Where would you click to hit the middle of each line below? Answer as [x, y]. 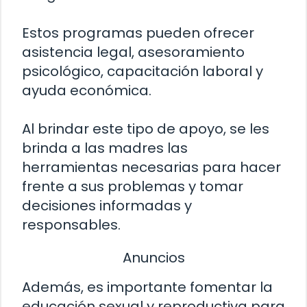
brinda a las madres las [105, 148]
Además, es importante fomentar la [147, 287]
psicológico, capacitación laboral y [143, 71]
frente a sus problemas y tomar [133, 186]
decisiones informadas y [107, 205]
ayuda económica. [87, 90]
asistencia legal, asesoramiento [133, 52]
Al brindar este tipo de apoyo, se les [146, 128]
